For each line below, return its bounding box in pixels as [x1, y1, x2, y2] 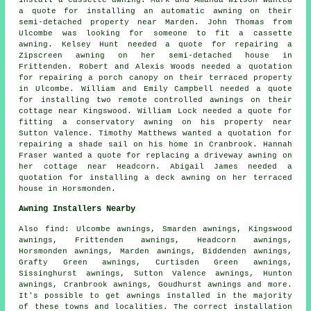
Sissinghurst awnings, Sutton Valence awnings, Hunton [19, 269, 292, 278]
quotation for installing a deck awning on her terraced [19, 174, 292, 183]
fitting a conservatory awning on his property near [19, 118, 292, 127]
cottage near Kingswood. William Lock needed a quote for [19, 107, 292, 116]
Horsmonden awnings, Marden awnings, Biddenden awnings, [19, 247, 292, 256]
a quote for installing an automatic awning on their [19, 7, 292, 16]
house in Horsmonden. [19, 185, 117, 194]
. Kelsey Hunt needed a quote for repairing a [48, 40, 292, 49]
